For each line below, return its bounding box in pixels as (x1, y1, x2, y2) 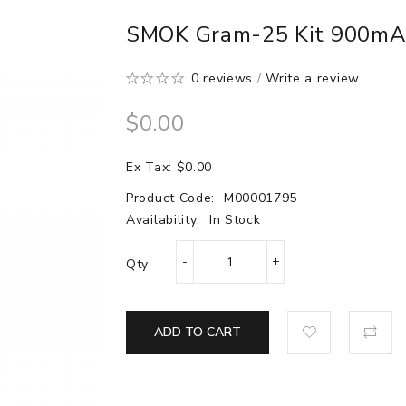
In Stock (208, 211, 261, 228)
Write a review (266, 70, 360, 87)
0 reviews (190, 70, 254, 87)
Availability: (126, 211, 205, 228)
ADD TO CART (154, 324, 241, 341)
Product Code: (126, 189, 219, 207)
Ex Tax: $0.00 (126, 159, 213, 176)
